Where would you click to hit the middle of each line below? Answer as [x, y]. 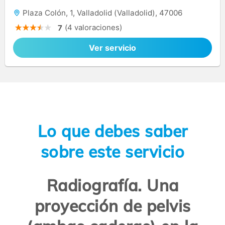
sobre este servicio [113, 151]
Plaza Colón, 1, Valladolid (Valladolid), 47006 [101, 13]
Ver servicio [113, 48]
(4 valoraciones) [93, 28]
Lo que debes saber [113, 131]
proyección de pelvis [113, 206]
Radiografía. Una [113, 186]
